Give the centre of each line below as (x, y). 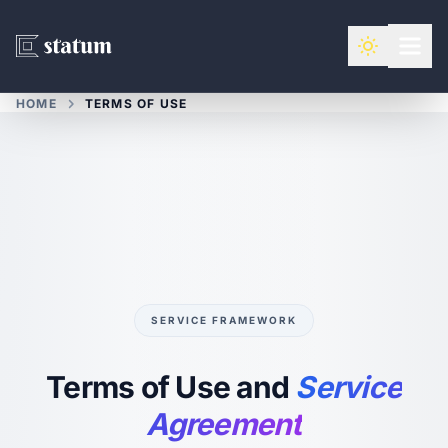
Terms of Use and (171, 387)
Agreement (224, 424)
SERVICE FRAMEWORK (224, 320)
